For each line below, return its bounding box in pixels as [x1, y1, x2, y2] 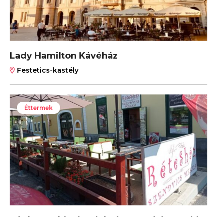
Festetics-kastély [15, 65, 78, 75]
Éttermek [24, 104, 53, 111]
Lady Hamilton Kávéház [10, 50, 118, 61]
